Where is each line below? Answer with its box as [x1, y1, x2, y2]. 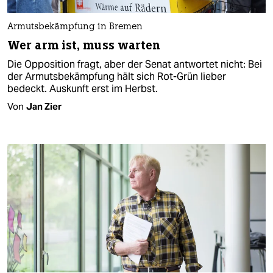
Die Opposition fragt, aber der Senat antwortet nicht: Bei [7, 57, 262, 71]
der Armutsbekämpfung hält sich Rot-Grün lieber [7, 69, 226, 83]
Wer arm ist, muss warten [7, 37, 161, 53]
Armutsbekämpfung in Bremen [7, 22, 143, 32]
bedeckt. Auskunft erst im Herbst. [7, 82, 158, 95]
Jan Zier [26, 100, 62, 112]
